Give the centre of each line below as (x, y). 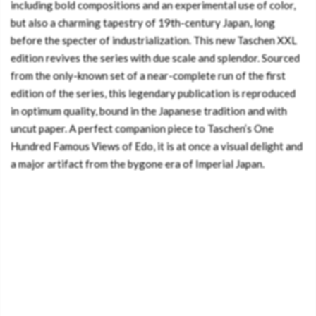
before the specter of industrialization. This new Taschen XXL (154, 40)
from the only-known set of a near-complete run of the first (148, 75)
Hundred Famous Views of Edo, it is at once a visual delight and (157, 146)
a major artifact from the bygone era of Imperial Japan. (138, 164)
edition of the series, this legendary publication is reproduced (153, 93)
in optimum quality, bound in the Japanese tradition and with (149, 111)
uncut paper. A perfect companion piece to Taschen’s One (142, 128)
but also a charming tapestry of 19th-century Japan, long (143, 23)
